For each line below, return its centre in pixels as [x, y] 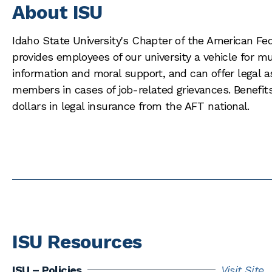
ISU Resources [77, 242]
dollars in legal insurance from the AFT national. [131, 106]
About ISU [57, 13]
